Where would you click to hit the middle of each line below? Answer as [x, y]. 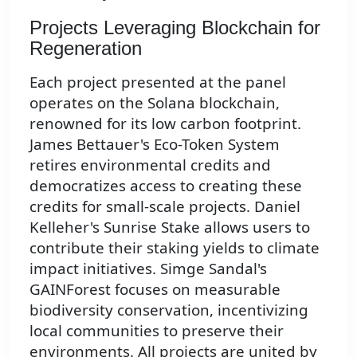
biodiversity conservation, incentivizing [169, 309]
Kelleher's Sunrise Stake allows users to [170, 226]
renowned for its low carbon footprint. [165, 123]
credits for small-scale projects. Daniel [165, 206]
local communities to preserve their [157, 330]
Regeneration [86, 48]
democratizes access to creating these [166, 185]
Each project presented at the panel [158, 81]
